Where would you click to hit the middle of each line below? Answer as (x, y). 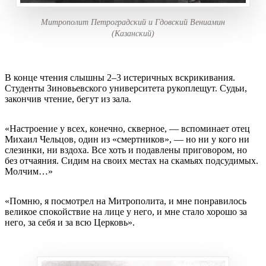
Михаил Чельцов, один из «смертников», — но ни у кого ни (127, 139)
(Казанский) (133, 33)
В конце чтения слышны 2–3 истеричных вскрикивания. (120, 77)
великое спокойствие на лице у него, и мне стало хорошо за (126, 211)
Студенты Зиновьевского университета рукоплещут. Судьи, (126, 88)
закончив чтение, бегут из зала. (68, 99)
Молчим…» (29, 171)
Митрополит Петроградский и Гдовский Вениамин (133, 22)
